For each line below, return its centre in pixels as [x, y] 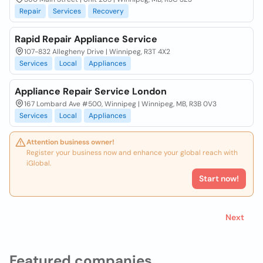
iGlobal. [39, 163]
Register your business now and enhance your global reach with [132, 153]
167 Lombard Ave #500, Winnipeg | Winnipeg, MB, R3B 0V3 [120, 104]
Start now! [219, 178]
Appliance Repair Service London [91, 91]
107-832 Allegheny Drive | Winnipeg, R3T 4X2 [97, 52]
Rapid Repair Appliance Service [86, 39]
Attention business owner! [70, 142]
